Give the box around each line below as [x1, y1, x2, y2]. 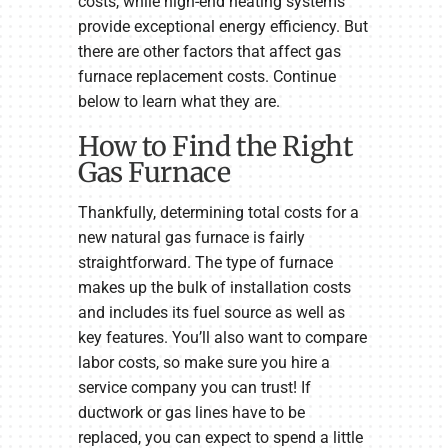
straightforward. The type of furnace [77, 252, 333, 272]
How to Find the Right [77, 130, 353, 164]
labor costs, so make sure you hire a [77, 352, 330, 372]
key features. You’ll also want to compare [77, 327, 367, 347]
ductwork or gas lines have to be [77, 402, 305, 422]
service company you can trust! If [77, 377, 311, 397]
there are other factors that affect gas [77, 42, 341, 62]
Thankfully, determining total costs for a [77, 202, 359, 222]
